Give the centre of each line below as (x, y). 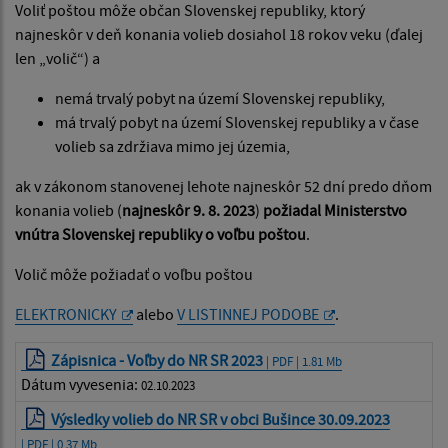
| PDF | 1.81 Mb (303, 361)
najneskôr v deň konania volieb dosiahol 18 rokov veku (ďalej (219, 34)
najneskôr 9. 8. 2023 (188, 210)
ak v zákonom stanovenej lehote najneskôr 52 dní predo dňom (223, 186)
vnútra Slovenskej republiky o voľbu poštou (160, 234)
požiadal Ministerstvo (335, 210)
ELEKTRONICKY (66, 314)
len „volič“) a (57, 58)
